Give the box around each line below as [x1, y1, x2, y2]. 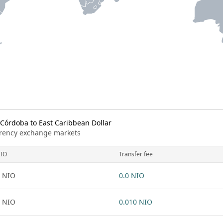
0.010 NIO [119, 197, 152, 207]
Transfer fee [119, 150, 153, 158]
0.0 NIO [119, 171, 144, 180]
